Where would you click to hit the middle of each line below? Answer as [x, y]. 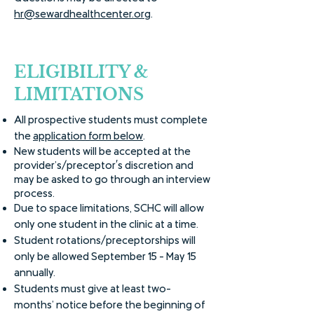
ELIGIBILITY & [81, 72]
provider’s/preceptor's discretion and [104, 166]
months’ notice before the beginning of [109, 306]
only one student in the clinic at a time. [106, 225]
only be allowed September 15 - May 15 [105, 257]
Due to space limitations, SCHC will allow [109, 209]
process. [34, 194]
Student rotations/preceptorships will [105, 241]
